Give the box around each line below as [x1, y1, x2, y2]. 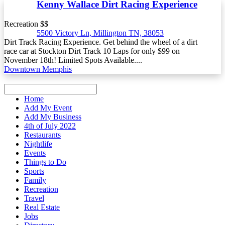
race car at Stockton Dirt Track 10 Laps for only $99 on [4, 47, 180, 56]
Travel [24, 194, 44, 203]
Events [24, 149, 46, 158]
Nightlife [24, 140, 52, 149]
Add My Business [24, 113, 81, 122]
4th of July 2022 [24, 122, 76, 131]
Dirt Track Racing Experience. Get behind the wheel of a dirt [4, 38, 197, 47]
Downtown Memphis [4, 65, 72, 74]
